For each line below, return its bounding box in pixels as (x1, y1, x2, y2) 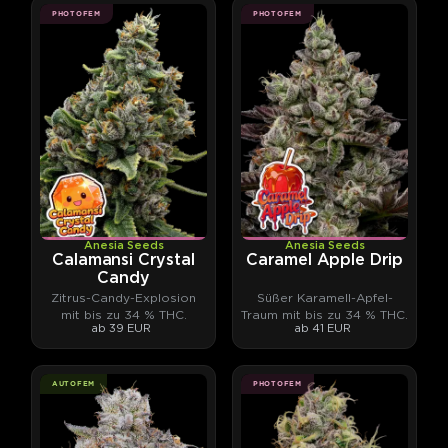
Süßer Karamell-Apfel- (256, 290, 393, 304)
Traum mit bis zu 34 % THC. (241, 307, 408, 321)
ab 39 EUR (92, 322, 151, 335)
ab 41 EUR (294, 322, 351, 335)
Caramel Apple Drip (245, 252, 404, 268)
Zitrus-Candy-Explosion (51, 290, 196, 304)
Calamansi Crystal (52, 252, 195, 268)
